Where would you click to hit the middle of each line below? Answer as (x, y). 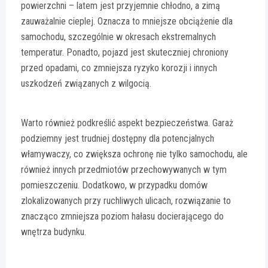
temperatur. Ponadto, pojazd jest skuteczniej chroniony (125, 53)
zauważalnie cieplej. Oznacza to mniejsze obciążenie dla (127, 22)
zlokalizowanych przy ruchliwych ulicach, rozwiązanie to (126, 201)
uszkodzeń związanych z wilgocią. (86, 84)
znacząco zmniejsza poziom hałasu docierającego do (122, 217)
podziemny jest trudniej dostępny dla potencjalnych (118, 139)
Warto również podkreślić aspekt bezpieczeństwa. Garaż (127, 123)
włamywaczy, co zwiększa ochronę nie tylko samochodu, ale (134, 154)
